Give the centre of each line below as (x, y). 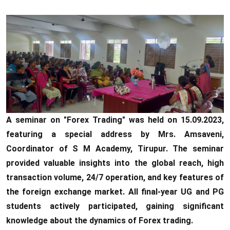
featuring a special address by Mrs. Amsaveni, (115, 134)
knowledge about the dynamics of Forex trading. (100, 220)
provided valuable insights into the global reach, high (115, 163)
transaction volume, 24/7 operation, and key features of (115, 177)
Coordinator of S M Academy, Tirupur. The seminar (115, 148)
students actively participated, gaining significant (115, 206)
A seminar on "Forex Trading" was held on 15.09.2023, (115, 120)
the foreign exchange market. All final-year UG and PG (115, 191)
